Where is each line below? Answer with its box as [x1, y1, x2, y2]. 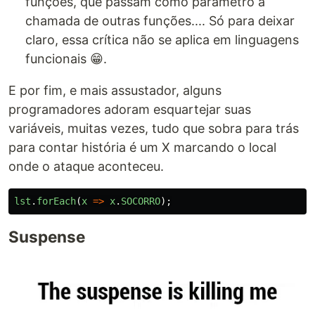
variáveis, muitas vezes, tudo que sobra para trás [8, 121, 299, 136]
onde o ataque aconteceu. [8, 159, 164, 174]
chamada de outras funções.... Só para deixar [25, 13, 295, 29]
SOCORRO [121, 195, 160, 207]
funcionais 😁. [25, 51, 107, 67]
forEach [37, 195, 76, 207]
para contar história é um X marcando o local [8, 140, 276, 155]
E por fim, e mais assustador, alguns [8, 83, 221, 98]
